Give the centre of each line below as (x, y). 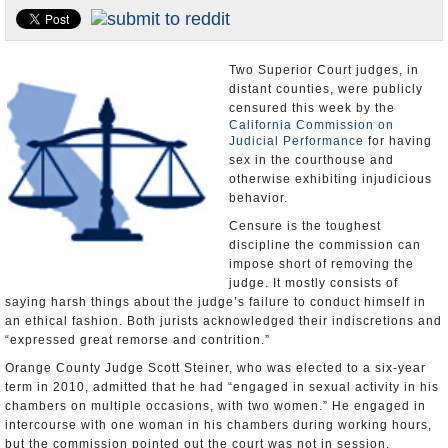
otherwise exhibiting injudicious (330, 179)
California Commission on (311, 125)
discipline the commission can (325, 245)
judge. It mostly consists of (313, 283)
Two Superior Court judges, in (324, 70)
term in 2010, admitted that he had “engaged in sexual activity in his (222, 387)
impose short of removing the (321, 264)
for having (398, 141)
